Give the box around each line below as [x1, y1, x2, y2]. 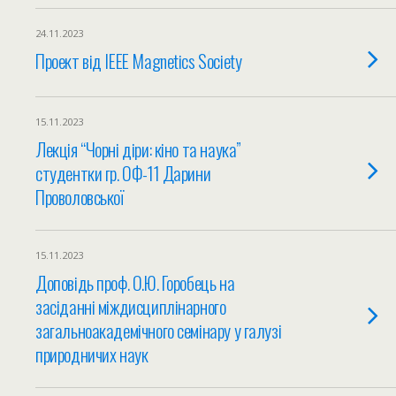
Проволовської [35, 183, 124, 210]
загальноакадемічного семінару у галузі [35, 316, 282, 344]
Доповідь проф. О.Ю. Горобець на [35, 269, 235, 296]
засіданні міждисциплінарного [35, 293, 226, 320]
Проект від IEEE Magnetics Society [35, 47, 242, 74]
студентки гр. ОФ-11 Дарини [35, 159, 211, 187]
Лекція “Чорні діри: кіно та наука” [35, 135, 241, 163]
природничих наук [35, 340, 148, 368]
